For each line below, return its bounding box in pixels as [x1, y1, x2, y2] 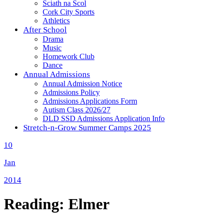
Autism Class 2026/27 [43, 106, 110, 114]
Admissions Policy [43, 88, 100, 96]
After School [23, 25, 67, 34]
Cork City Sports [43, 8, 94, 16]
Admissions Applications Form [43, 97, 137, 105]
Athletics [43, 16, 70, 25]
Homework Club [43, 52, 94, 61]
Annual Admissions [23, 70, 90, 79]
